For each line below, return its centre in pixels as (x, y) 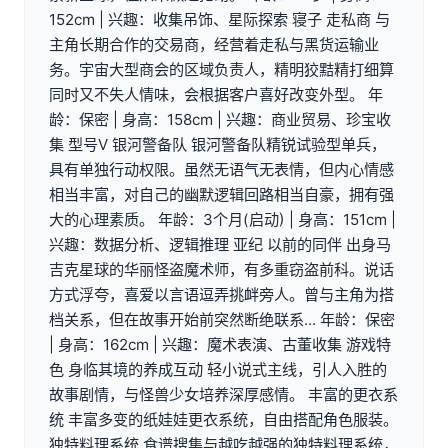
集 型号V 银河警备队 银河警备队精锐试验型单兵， (217, 144)
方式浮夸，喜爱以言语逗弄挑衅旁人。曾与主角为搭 (221, 294)
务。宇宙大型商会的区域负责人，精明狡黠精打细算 (221, 69)
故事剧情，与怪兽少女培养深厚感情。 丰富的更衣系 (223, 394)
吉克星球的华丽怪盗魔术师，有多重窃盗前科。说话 (221, 269)
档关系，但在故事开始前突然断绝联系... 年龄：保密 (222, 319)
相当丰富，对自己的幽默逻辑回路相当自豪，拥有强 (221, 194)
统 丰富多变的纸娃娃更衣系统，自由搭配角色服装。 (223, 419)
